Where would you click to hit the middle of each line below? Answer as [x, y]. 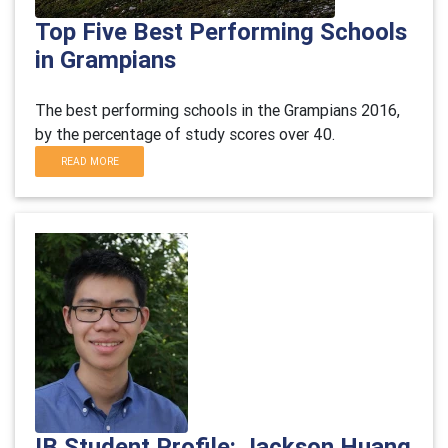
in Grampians [105, 59]
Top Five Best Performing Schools [221, 31]
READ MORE [89, 161]
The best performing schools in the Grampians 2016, [217, 110]
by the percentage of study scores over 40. [185, 134]
